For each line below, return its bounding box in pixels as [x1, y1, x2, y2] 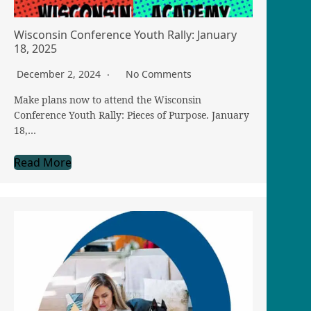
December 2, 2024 [17, 67, 103, 81]
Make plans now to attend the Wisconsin [14, 93, 201, 107]
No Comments [126, 67, 192, 81]
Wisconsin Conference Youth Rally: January [14, 27, 237, 43]
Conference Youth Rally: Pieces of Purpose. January [14, 108, 249, 122]
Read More [14, 155, 72, 171]
